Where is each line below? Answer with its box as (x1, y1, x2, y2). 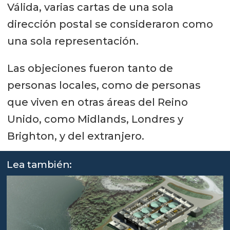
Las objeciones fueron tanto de (7, 62, 173, 74)
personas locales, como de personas (7, 79, 201, 91)
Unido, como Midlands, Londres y (7, 112, 183, 125)
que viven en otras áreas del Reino (7, 95, 188, 108)
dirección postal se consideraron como (7, 17, 213, 30)
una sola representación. (7, 34, 139, 47)
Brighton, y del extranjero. (7, 129, 144, 142)
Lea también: (7, 158, 72, 170)
